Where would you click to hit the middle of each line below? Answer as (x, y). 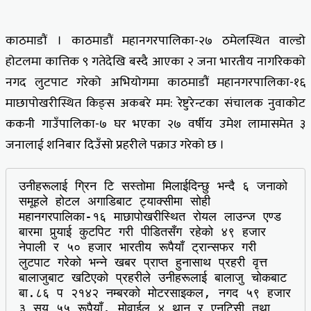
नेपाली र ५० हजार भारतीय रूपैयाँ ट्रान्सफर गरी (137, 247)
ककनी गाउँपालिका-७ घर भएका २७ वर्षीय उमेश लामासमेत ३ (155, 124)
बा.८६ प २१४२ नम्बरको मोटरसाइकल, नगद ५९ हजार (155, 293)
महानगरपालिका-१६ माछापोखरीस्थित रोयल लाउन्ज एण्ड (150, 217)
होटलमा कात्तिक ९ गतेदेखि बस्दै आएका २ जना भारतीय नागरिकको (155, 61)
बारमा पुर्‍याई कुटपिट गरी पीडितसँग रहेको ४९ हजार (142, 232)
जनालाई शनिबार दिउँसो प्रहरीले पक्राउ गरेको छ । (115, 145)
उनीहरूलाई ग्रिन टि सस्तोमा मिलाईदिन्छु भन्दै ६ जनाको (153, 186)
